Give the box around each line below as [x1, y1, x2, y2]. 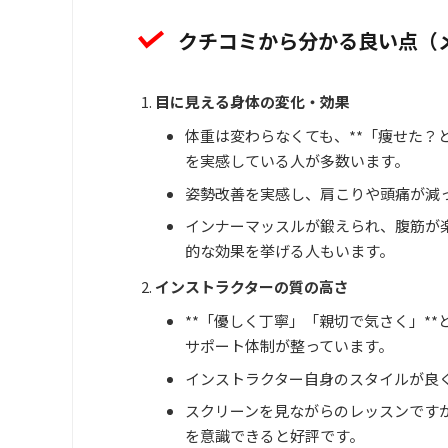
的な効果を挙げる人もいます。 [185, 240, 394, 262]
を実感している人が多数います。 [185, 150, 409, 172]
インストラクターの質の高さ [155, 276, 349, 298]
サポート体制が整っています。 [185, 335, 393, 357]
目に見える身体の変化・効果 [155, 91, 350, 113]
